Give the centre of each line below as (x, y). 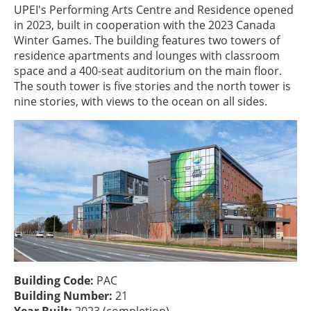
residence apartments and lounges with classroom (147, 56)
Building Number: (65, 296)
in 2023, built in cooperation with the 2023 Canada (145, 25)
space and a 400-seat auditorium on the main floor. (148, 71)
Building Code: (55, 280)
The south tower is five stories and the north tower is (152, 86)
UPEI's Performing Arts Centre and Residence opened (154, 10)
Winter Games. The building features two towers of (147, 40)
